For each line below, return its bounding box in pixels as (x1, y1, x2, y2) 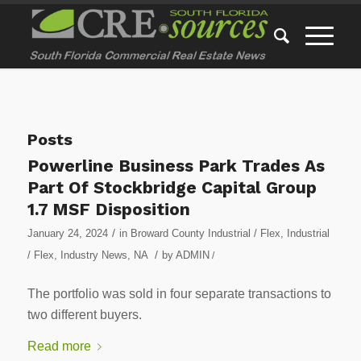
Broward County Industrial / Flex (130, 227, 280, 239)
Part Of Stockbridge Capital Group (27, 177, 317, 197)
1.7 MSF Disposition (27, 199, 190, 219)
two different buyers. (27, 307, 142, 322)
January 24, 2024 (27, 227, 108, 239)
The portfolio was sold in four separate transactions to (27, 286, 331, 301)
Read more (27, 339, 91, 354)
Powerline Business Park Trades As (27, 156, 325, 176)
